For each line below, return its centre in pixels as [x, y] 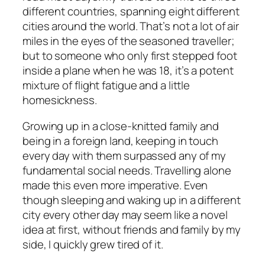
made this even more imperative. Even [115, 185]
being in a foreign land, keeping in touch [120, 140]
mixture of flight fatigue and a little [106, 85]
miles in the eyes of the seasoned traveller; [128, 41]
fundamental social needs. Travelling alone [127, 170]
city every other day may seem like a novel [125, 214]
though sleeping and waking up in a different [132, 200]
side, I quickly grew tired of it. [93, 244]
